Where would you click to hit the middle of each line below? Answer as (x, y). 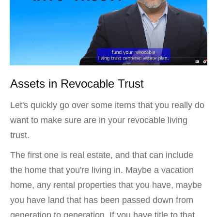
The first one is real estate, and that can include (102, 155)
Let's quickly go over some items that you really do (107, 105)
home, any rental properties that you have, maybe (106, 185)
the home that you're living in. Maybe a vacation (102, 170)
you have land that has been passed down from (102, 200)
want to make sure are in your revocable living (99, 120)
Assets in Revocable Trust (77, 84)
